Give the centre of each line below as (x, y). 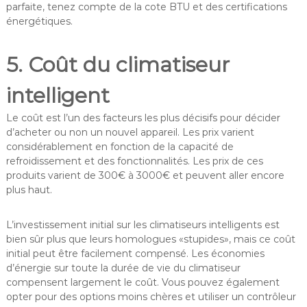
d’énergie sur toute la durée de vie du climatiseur (123, 268)
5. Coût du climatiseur (118, 64)
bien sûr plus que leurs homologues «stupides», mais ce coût (150, 239)
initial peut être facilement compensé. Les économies (135, 253)
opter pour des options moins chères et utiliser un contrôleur (151, 296)
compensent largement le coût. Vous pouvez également (143, 282)
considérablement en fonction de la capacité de (120, 146)
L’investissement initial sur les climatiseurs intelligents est (143, 224)
